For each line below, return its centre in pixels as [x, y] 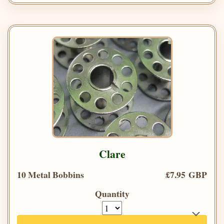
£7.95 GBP [186, 174]
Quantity [112, 193]
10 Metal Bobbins [50, 174]
